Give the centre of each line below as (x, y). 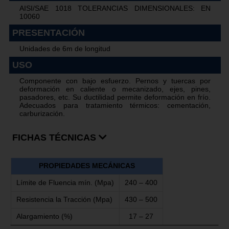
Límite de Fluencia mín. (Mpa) (65, 183)
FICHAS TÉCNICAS (55, 138)
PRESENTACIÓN (49, 33)
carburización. (42, 114)
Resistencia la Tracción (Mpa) (64, 200)
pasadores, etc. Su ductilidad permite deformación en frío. (115, 98)
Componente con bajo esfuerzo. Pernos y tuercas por (115, 81)
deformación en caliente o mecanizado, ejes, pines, (115, 89)
